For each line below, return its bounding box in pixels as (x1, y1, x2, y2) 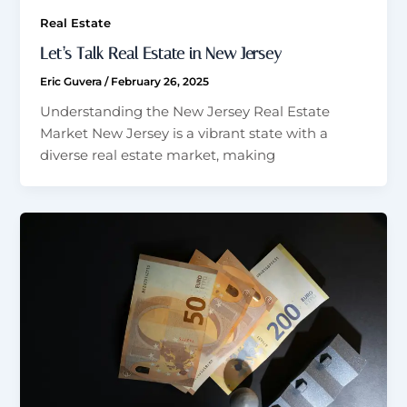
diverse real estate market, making (40, 147, 276, 164)
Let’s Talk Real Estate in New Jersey (40, 44, 283, 65)
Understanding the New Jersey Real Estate (40, 104, 331, 121)
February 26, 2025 (111, 75, 210, 89)
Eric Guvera (40, 75, 105, 89)
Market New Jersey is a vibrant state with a (40, 125, 329, 143)
